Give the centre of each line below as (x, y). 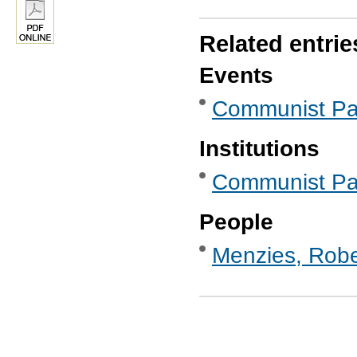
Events (236, 76)
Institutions (259, 149)
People (236, 222)
